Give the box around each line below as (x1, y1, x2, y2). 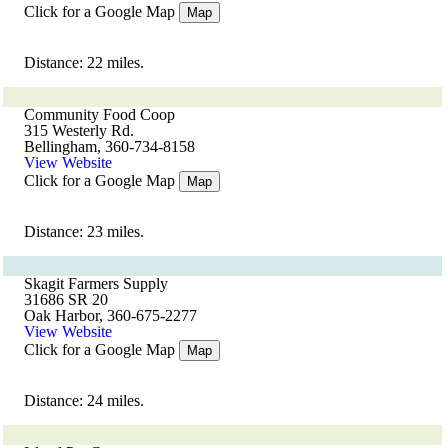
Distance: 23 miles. (24, 223, 144, 240)
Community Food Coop (24, 106, 175, 123)
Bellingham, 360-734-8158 (24, 138, 195, 155)
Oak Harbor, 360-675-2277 (24, 307, 197, 324)
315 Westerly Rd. (24, 122, 134, 139)
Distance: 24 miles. (24, 392, 144, 409)
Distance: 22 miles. (24, 54, 144, 71)
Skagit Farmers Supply (24, 275, 168, 292)
